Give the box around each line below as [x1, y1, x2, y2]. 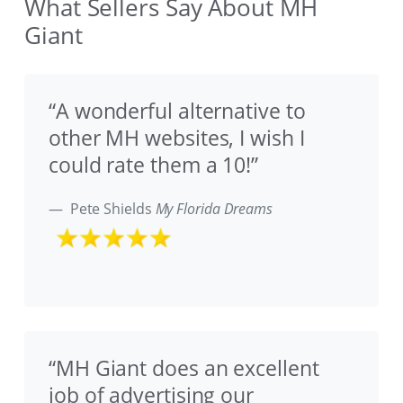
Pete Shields [66, 198, 156, 219]
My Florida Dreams [155, 198, 273, 219]
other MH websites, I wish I [49, 123, 305, 152]
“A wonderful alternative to [49, 96, 306, 125]
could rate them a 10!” [49, 150, 259, 179]
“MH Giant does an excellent [49, 354, 319, 382]
